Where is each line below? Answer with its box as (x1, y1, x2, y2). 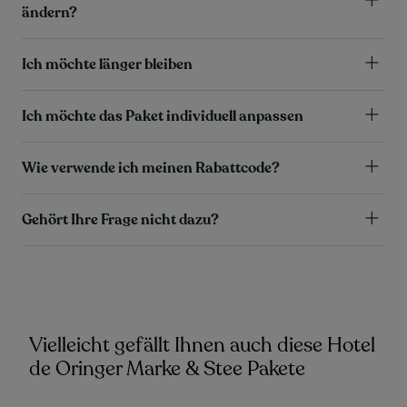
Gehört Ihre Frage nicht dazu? (22, 210, 219, 231)
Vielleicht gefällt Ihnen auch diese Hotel (29, 332, 375, 360)
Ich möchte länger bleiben (22, 55, 193, 75)
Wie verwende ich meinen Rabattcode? (22, 158, 280, 179)
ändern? (22, 3, 77, 24)
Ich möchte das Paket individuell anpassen (22, 106, 303, 127)
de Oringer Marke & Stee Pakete (29, 355, 305, 383)
